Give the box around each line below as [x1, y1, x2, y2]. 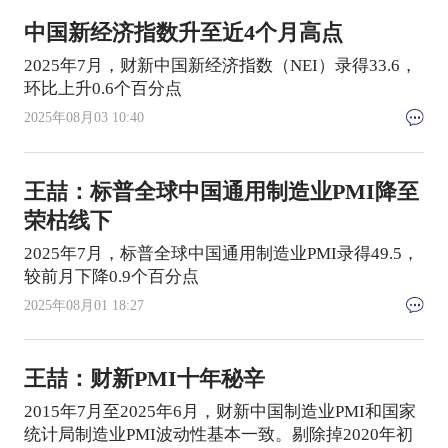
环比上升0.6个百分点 [23, 79, 182, 99]
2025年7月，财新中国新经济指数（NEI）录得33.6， [23, 56, 417, 76]
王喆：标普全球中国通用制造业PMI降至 [23, 179, 419, 204]
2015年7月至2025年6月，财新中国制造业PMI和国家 [23, 402, 416, 422]
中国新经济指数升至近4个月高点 [23, 21, 343, 46]
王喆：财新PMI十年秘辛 [23, 367, 265, 392]
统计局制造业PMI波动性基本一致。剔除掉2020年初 [23, 425, 413, 445]
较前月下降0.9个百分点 [23, 266, 199, 286]
